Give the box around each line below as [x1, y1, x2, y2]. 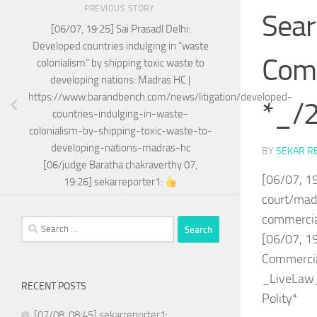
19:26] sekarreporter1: [63, 175, 165, 189]
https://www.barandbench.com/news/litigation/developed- [28, 91, 292, 104]
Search [21, 217, 50, 231]
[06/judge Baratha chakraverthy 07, [43, 158, 197, 172]
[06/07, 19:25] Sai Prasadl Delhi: [50, 23, 190, 36]
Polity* [262, 291, 298, 306]
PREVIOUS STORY [84, 3, 156, 13]
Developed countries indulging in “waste [32, 40, 209, 53]
